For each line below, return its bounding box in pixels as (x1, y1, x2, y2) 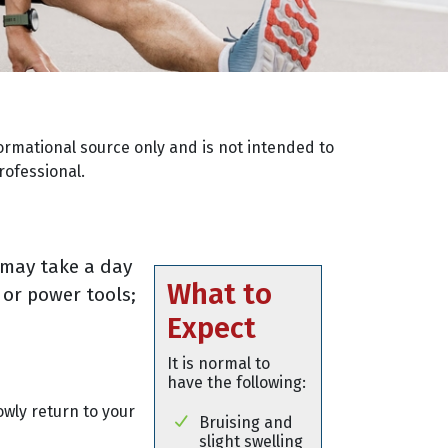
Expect (167, 311, 256, 346)
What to (167, 277, 272, 312)
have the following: (167, 373, 306, 392)
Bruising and (199, 412, 293, 432)
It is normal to (167, 354, 270, 373)
